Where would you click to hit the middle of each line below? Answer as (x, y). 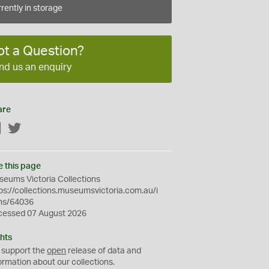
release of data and (104, 251)
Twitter (35, 129)
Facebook (21, 129)
